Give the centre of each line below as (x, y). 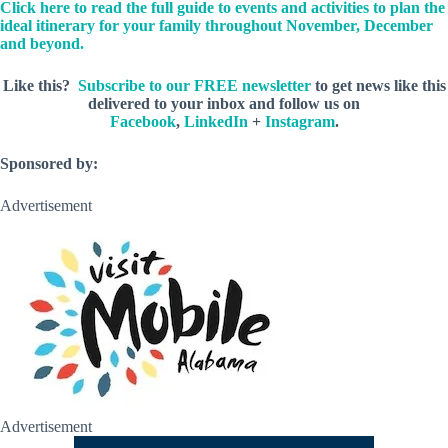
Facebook (142, 122)
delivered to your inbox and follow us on (224, 104)
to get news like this (378, 86)
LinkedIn (215, 122)
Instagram (299, 122)
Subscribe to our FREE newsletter (194, 86)
